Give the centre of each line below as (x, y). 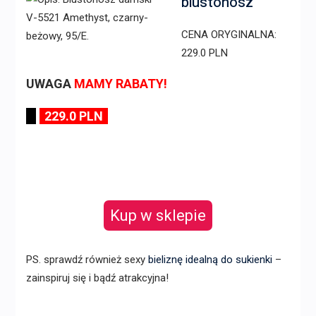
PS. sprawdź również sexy (87, 260)
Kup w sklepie (158, 216)
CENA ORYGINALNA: (229, 35)
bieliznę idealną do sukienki (210, 260)
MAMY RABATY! (120, 84)
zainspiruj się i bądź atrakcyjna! (97, 278)
